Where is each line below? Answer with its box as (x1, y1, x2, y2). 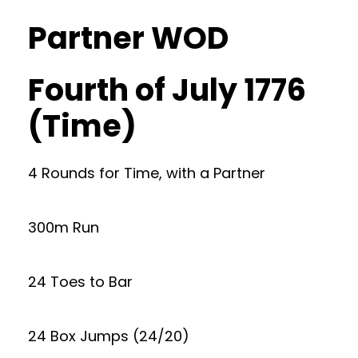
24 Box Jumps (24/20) (28, 326, 189, 346)
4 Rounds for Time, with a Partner (28, 163, 265, 183)
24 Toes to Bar (28, 272, 133, 292)
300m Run (28, 217, 99, 237)
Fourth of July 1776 (28, 69, 306, 111)
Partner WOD (28, 17, 229, 59)
